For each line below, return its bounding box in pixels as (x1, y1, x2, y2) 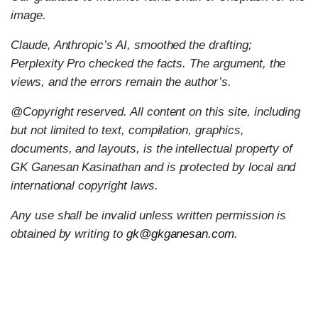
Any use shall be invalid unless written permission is (11, 208, 287, 222)
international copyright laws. (11, 178, 158, 192)
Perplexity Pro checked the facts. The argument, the (11, 56, 286, 70)
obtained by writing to (11, 226, 126, 241)
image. (11, 8, 46, 22)
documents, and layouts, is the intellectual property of (11, 141, 293, 155)
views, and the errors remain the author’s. (11, 75, 231, 89)
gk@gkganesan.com (126, 226, 235, 241)
